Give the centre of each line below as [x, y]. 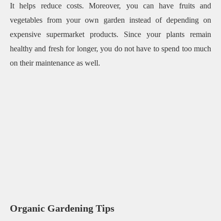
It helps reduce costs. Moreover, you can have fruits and [110, 5]
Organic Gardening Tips [62, 208]
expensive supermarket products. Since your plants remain [110, 34]
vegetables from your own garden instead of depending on [110, 20]
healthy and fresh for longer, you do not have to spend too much [110, 48]
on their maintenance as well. [56, 63]
